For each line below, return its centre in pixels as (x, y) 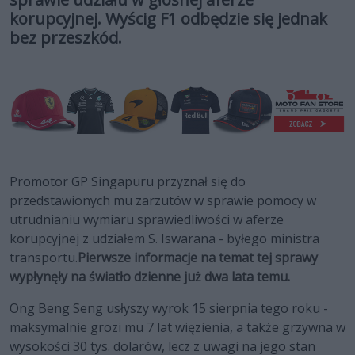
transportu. (44, 258)
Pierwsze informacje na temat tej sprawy (198, 258)
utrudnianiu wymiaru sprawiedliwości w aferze (147, 220)
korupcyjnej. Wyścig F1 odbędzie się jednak (168, 19)
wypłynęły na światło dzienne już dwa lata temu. (150, 277)
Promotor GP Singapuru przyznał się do (128, 182)
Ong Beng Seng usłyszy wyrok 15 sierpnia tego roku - (169, 309)
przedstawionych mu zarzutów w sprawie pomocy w (163, 201)
